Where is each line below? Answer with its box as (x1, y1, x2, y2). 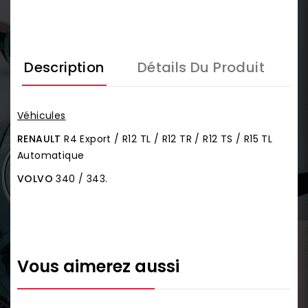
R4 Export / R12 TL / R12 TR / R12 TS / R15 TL (60, 131, 273, 146)
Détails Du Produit (137, 57, 265, 77)
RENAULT (17, 131, 61, 146)
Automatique (17, 148, 87, 162)
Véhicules (17, 108, 66, 122)
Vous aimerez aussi (17, 254, 179, 278)
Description (24, 57, 104, 77)
